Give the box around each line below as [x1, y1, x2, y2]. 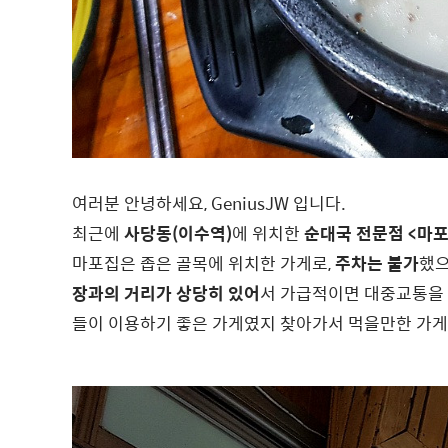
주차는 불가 [335, 250, 419, 276]
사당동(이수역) [124, 220, 232, 246]
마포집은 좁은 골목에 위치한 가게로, [72, 250, 335, 276]
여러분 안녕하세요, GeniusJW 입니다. [72, 190, 346, 216]
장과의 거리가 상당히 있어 [72, 280, 260, 306]
